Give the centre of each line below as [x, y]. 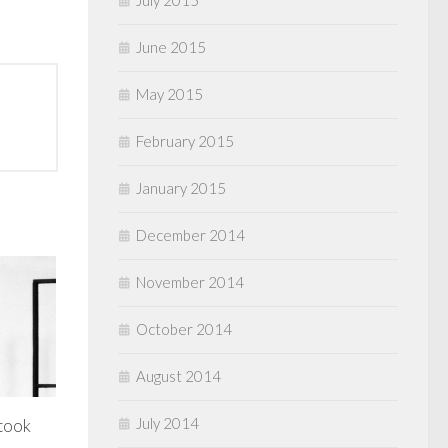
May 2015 [169, 94]
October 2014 [184, 329]
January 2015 [181, 188]
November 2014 [190, 282]
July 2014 [167, 423]
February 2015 [185, 141]
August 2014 [178, 376]
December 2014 [190, 235]
